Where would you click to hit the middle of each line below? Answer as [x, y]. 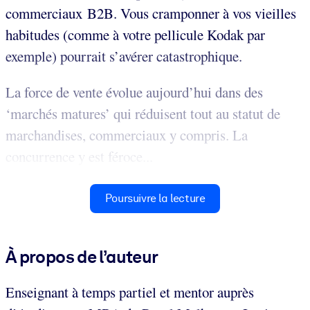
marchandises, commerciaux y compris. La [127, 135]
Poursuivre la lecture [155, 199]
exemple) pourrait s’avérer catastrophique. [124, 56]
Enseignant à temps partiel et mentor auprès [130, 292]
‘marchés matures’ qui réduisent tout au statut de [143, 114]
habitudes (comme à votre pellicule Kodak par [135, 35]
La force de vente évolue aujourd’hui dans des [134, 92]
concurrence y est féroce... [79, 157]
